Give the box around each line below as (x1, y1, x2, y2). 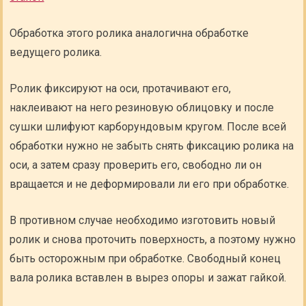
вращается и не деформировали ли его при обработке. (10, 178, 290, 191)
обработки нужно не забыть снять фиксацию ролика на (10, 139, 294, 152)
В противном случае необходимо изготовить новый (10, 214, 276, 227)
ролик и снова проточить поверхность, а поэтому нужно (10, 233, 296, 246)
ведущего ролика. (10, 46, 102, 59)
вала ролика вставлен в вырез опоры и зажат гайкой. (10, 271, 287, 284)
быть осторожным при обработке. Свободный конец (10, 252, 281, 265)
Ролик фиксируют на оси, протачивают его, (10, 82, 232, 95)
